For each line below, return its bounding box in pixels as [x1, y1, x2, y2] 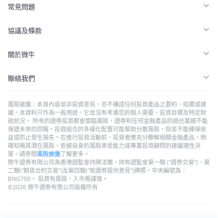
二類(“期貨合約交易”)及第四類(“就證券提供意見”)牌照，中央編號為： [8, 166, 187, 174]
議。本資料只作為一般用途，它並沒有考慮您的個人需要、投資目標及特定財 [8, 109, 206, 116]
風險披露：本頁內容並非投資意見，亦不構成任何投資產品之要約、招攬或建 [8, 100, 206, 108]
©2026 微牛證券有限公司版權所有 [8, 183, 98, 191]
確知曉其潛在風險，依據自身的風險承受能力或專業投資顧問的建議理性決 [8, 142, 200, 149]
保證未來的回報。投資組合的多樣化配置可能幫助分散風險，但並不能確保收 [8, 125, 206, 133]
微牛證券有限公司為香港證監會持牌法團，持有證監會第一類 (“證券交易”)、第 [8, 158, 210, 166]
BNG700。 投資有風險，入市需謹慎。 [8, 175, 108, 182]
